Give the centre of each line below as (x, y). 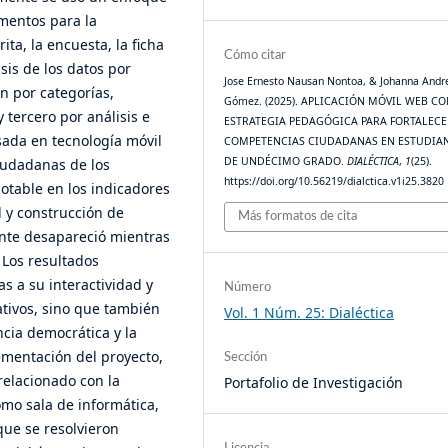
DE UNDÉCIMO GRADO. (286, 161)
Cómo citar (255, 56)
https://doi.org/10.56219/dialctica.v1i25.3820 (334, 181)
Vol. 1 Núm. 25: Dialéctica (309, 312)
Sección (246, 357)
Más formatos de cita (298, 216)
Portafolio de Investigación (314, 382)
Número (248, 287)
